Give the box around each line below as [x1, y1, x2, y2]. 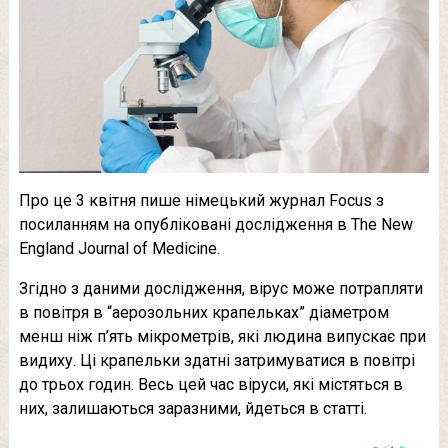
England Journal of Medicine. [18, 238, 220, 258]
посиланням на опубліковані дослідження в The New [18, 214, 413, 234]
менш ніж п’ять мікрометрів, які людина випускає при [18, 326, 426, 346]
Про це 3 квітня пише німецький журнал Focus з [18, 190, 384, 210]
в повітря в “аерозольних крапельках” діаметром [18, 302, 389, 322]
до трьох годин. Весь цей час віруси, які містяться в [18, 374, 403, 394]
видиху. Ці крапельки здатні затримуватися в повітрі [18, 350, 415, 370]
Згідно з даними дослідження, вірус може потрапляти [18, 278, 423, 298]
